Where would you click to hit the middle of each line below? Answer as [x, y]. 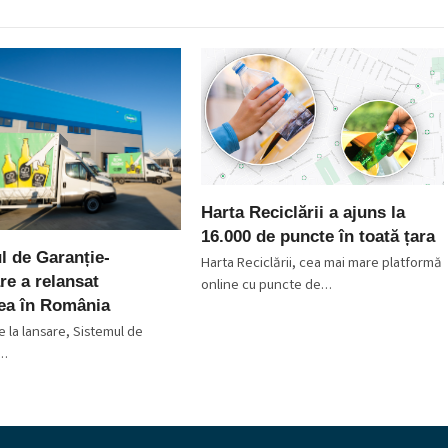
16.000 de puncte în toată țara [317, 235]
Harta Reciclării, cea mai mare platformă [321, 263]
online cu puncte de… [266, 285]
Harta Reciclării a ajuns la [302, 211]
